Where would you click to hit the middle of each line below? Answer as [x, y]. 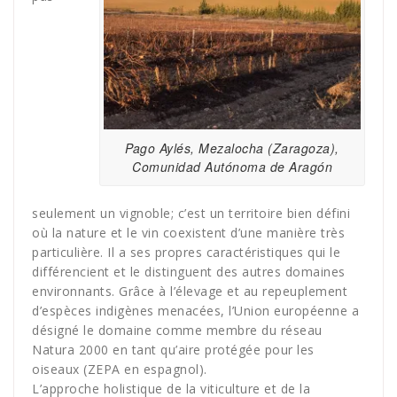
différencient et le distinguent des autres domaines [189, 272]
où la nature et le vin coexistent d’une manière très [188, 233]
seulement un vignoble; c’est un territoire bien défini [191, 214]
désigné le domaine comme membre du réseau [177, 331]
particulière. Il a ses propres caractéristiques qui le [186, 253]
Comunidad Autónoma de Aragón [232, 166]
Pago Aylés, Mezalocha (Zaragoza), [232, 148]
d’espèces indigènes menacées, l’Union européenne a [195, 311]
